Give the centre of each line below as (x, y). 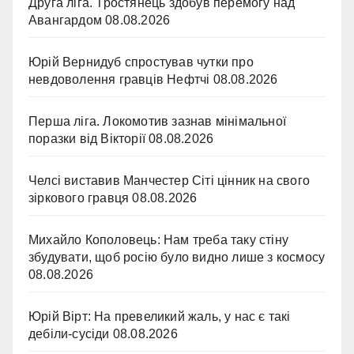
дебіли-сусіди (69, 334)
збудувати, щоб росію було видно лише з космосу (177, 257)
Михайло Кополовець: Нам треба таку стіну (159, 240)
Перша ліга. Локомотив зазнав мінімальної (158, 121)
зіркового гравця (79, 198)
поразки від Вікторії (87, 139)
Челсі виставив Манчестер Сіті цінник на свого (169, 181)
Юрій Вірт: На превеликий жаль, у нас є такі (160, 316)
